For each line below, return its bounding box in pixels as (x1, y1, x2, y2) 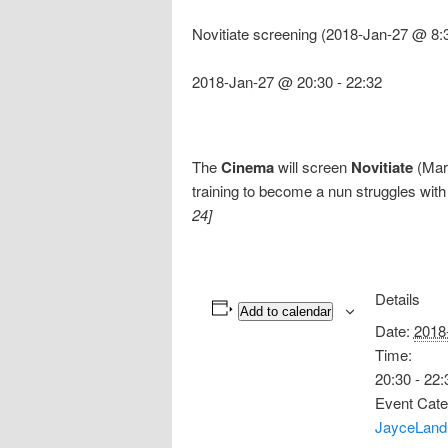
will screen (274, 155, 351, 177)
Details (374, 287, 420, 309)
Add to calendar (239, 303, 331, 319)
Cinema (221, 155, 274, 178)
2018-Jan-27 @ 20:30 (192, 71, 333, 93)
